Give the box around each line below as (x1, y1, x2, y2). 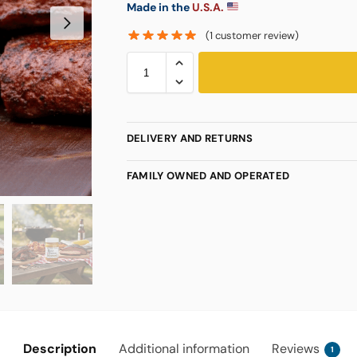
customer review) (213, 29, 300, 43)
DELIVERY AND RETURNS (126, 131, 253, 146)
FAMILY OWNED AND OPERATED (126, 169, 290, 183)
